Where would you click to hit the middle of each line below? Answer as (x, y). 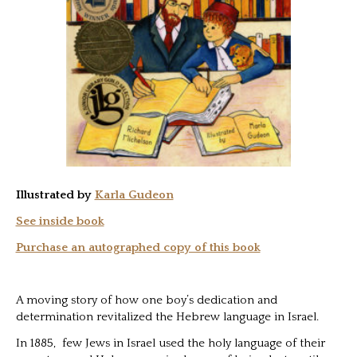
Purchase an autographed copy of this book (138, 247)
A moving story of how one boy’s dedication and (146, 300)
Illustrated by (55, 194)
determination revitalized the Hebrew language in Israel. (167, 316)
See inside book (60, 221)
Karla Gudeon (134, 194)
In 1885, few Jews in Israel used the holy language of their (170, 343)
